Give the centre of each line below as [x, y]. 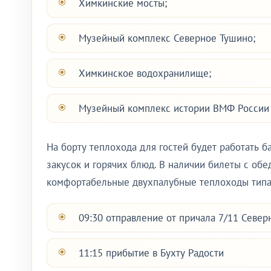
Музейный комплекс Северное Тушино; [167, 38]
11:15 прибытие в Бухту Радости [151, 253]
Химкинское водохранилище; [145, 73]
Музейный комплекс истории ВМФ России [174, 108]
